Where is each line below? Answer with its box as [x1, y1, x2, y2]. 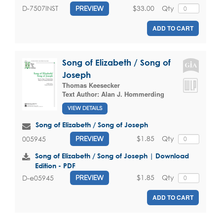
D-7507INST [22, 3, 58, 13]
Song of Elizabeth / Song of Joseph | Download [35, 151, 189, 160]
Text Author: [62, 89, 101, 99]
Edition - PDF [35, 161, 75, 170]
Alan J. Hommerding [101, 89, 164, 99]
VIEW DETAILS [68, 105, 102, 112]
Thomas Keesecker [62, 80, 120, 90]
